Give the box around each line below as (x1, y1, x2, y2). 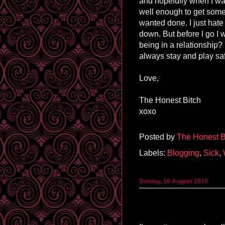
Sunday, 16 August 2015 (139, 177, 208, 185)
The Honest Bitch (139, 95, 203, 104)
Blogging (167, 148, 199, 157)
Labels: (139, 148, 167, 157)
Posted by (139, 133, 177, 142)
